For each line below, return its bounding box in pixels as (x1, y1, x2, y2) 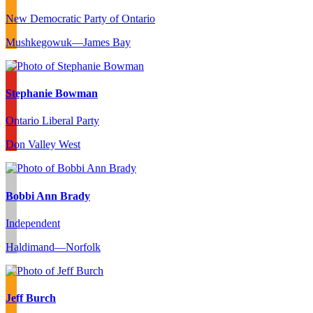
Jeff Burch (6, 292, 56, 305)
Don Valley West (6, 138, 80, 151)
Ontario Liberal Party (6, 115, 99, 127)
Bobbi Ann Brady (6, 189, 90, 202)
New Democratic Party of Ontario (6, 12, 155, 24)
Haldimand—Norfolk (6, 240, 101, 253)
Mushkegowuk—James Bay (6, 36, 131, 48)
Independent (6, 217, 60, 229)
